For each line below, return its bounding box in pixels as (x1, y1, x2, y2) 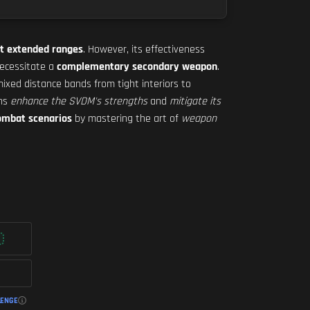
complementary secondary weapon (57, 60, 217, 74)
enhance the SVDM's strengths (10, 94, 147, 109)
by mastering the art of (72, 111, 181, 126)
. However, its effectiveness (83, 42, 205, 57)
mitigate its (170, 94, 221, 109)
